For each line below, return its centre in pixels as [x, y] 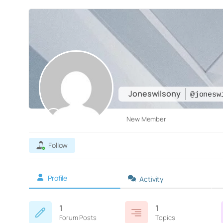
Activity [152, 179]
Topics [165, 218]
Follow [58, 145]
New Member [146, 119]
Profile [57, 178]
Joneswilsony [155, 94]
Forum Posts [78, 218]
